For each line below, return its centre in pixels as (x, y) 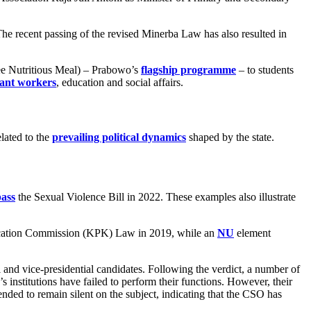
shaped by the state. (230, 137)
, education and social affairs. (120, 83)
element (252, 233)
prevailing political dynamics (119, 137)
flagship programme (188, 70)
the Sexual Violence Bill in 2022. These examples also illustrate (155, 196)
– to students (265, 70)
